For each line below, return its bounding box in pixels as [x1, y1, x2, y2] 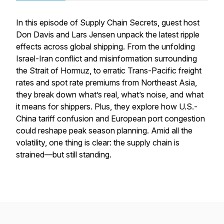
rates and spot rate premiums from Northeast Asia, [16, 77, 197, 87]
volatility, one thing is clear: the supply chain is [16, 137, 179, 147]
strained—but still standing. [16, 149, 113, 159]
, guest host [157, 17, 199, 27]
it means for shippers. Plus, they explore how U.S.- [16, 101, 197, 111]
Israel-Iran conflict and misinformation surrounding [16, 53, 197, 63]
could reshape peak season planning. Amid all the [16, 125, 192, 135]
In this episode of [16, 17, 80, 27]
